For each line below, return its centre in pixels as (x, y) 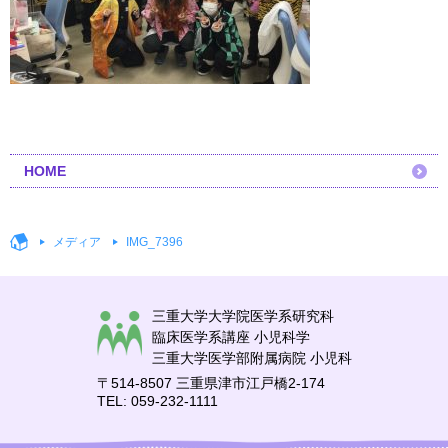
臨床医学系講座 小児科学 (230, 337)
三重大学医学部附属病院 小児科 (251, 358)
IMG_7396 (154, 242)
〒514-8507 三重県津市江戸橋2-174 (210, 383)
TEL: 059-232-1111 (157, 401)
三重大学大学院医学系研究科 (242, 316)
